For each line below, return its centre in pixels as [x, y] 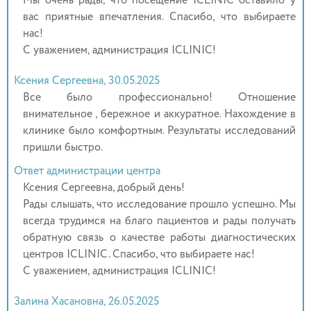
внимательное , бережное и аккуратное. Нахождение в [159, 114]
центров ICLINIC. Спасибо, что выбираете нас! [139, 254]
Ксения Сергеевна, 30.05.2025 [87, 81]
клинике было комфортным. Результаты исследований [159, 131]
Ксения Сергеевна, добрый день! [104, 188]
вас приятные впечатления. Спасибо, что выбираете [159, 17]
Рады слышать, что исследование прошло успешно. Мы [159, 204]
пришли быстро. [63, 148]
